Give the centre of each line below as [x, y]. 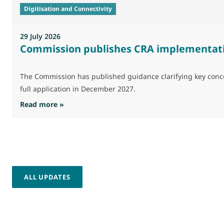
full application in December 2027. [78, 88]
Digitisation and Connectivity [68, 8]
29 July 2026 [40, 36]
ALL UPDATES [47, 177]
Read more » [42, 104]
